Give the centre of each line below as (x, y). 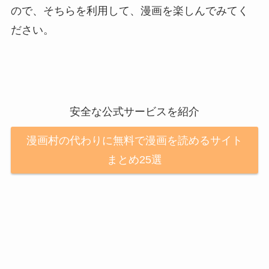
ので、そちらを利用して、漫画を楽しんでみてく (129, 11)
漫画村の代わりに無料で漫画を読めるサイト (134, 141)
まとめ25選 (134, 160)
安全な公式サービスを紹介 (134, 111)
